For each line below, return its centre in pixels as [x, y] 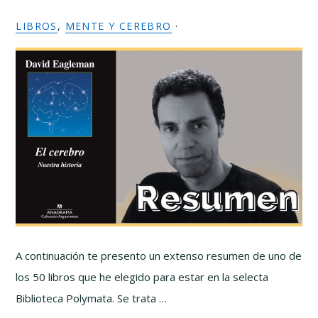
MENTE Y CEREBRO [118, 26]
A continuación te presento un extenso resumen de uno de [159, 256]
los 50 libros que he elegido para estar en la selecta [142, 277]
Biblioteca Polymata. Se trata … [92, 298]
